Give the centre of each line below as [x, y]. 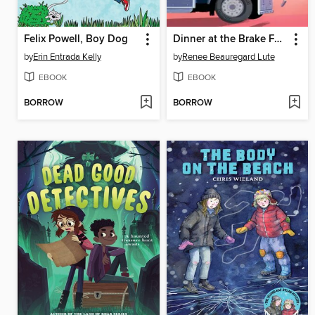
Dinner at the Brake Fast [278, 39]
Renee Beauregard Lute [228, 57]
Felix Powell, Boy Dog [76, 39]
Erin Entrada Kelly [67, 57]
